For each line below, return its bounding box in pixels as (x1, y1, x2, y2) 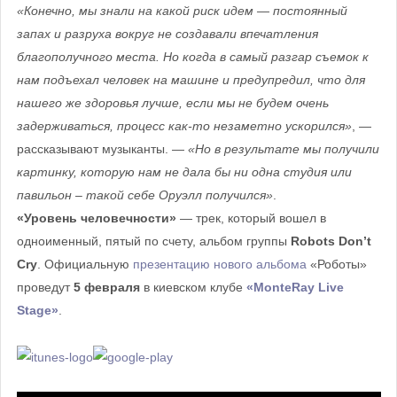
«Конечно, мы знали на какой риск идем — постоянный (16, 4, 347, 19)
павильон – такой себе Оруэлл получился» (16, 188, 273, 203)
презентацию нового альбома (132, 257, 307, 272)
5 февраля (73, 280, 140, 295)
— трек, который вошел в (175, 211, 326, 226)
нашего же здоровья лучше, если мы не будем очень (16, 96, 329, 111)
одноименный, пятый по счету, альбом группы (16, 234, 291, 249)
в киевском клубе (139, 280, 246, 295)
